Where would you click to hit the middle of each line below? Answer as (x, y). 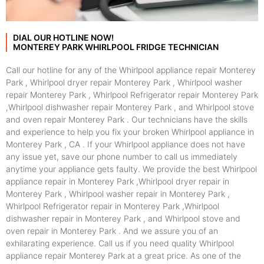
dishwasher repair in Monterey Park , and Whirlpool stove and (123, 219)
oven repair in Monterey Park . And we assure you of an (112, 231)
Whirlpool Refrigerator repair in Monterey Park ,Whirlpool (113, 206)
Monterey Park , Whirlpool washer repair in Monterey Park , (118, 194)
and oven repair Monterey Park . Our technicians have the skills (127, 120)
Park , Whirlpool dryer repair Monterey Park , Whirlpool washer (124, 82)
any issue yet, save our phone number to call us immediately (122, 157)
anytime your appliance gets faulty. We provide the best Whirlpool (131, 169)
